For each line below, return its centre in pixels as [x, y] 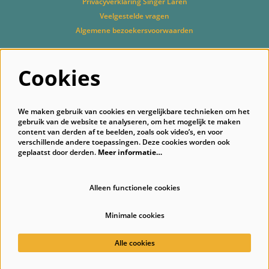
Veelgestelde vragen [134, 16]
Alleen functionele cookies [134, 188]
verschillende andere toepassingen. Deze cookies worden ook [124, 142]
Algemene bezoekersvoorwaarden [134, 30]
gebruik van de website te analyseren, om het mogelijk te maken [129, 121]
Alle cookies [134, 243]
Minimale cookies [134, 215]
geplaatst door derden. [58, 152]
